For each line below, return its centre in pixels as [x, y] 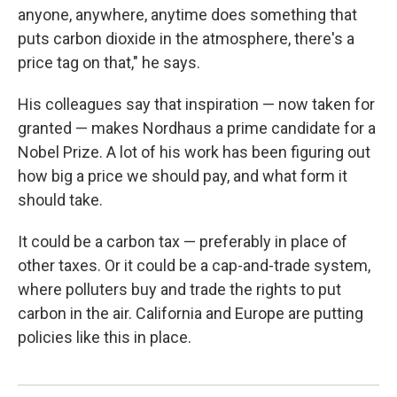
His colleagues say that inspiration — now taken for [196, 104]
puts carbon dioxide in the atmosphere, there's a [186, 38]
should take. [60, 199]
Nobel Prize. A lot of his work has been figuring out [194, 152]
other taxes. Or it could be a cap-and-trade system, [194, 265]
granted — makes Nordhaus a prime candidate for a [197, 128]
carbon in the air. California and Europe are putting [191, 313]
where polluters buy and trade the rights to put [179, 289]
